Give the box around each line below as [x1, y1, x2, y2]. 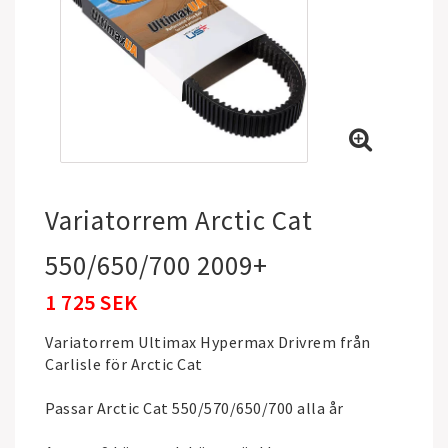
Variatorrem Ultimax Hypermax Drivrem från [45, 332, 371, 352]
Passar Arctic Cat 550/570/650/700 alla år [45, 398, 344, 418]
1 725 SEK [45, 288, 138, 316]
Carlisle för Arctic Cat [45, 354, 203, 374]
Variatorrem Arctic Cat [45, 203, 313, 237]
